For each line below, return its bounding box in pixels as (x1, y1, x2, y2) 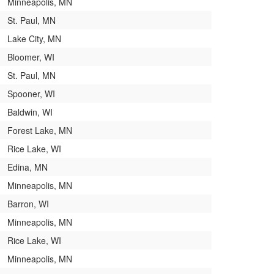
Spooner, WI (7, 87, 55, 100)
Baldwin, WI (7, 105, 53, 118)
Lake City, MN (7, 32, 61, 45)
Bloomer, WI (7, 50, 54, 63)
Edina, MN (7, 160, 48, 173)
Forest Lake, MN (7, 124, 72, 136)
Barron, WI (7, 197, 49, 210)
